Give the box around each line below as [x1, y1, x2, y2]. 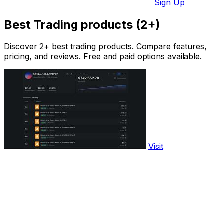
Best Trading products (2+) [4, 17, 160, 32]
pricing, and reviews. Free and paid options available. [4, 51, 202, 61]
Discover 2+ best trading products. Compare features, [4, 41, 207, 51]
